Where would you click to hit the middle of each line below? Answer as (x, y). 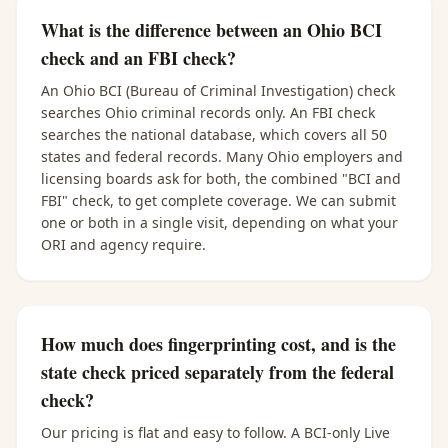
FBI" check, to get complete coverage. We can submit (218, 200)
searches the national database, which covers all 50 (214, 134)
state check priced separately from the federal (217, 372)
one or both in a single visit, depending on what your (219, 222)
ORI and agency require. (123, 244)
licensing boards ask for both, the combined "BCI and (221, 178)
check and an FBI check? (138, 58)
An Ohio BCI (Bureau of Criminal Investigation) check (218, 90)
